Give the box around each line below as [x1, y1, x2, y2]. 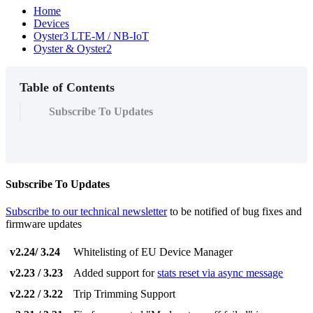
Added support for [73, 267, 158, 279]
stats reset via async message [157, 267, 284, 279]
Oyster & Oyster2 [34, 42, 112, 54]
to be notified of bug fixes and [167, 205, 302, 218]
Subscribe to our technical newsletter [6, 205, 167, 218]
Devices [34, 17, 69, 29]
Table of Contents [20, 80, 115, 94]
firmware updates [6, 218, 82, 231]
